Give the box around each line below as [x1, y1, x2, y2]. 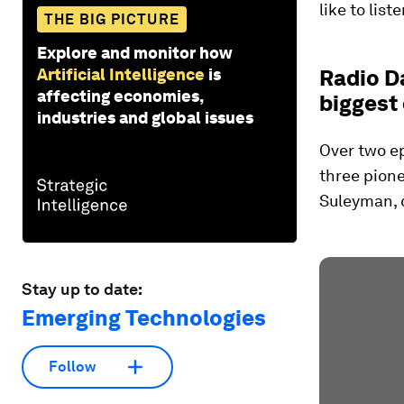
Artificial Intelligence [37, 64, 205, 84]
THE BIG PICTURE [44, 10, 179, 28]
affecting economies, [37, 86, 203, 106]
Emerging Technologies [22, 304, 266, 331]
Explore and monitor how [37, 42, 233, 62]
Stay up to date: [22, 279, 142, 298]
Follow [49, 358, 96, 376]
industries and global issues [37, 107, 253, 127]
